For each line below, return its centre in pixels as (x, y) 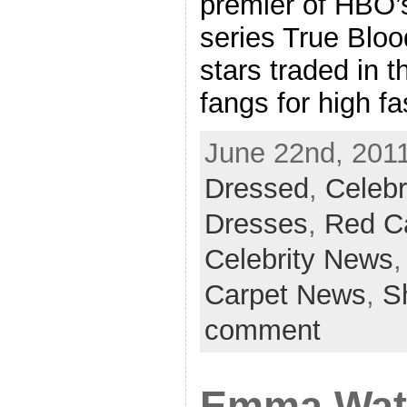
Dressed (256, 189)
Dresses (256, 224)
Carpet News (285, 295)
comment (262, 331)
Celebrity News (298, 260)
